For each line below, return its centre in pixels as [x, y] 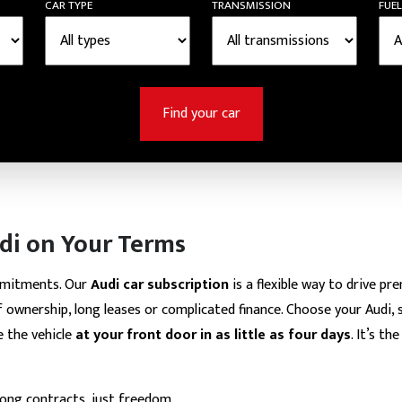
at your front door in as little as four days [213, 335]
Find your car [201, 114]
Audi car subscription [160, 285]
